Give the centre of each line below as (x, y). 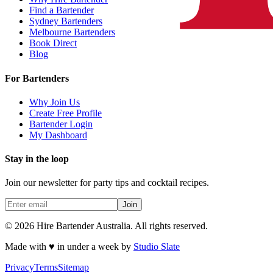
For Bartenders (37, 78)
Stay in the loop (37, 159)
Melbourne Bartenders (72, 32)
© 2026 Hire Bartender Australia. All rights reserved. (106, 226)
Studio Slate (157, 247)
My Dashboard (58, 135)
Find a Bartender (62, 10)
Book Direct (53, 43)
